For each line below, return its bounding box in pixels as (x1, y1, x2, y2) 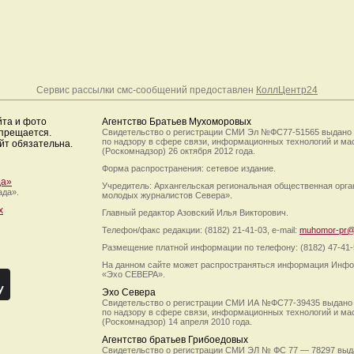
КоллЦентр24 (256, 85, 318, 96)
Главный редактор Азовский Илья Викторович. (102, 208, 288, 217)
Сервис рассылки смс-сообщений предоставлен (36, 85, 256, 96)
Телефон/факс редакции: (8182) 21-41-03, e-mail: (102, 225, 299, 235)
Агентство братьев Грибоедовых (102, 334, 248, 345)
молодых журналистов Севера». (102, 190, 232, 200)
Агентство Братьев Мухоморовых (102, 116, 251, 127)
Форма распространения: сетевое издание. (102, 164, 276, 173)
